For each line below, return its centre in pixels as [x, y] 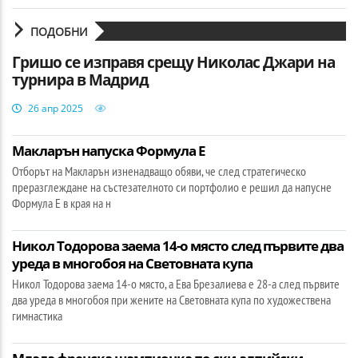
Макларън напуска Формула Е [109, 150]
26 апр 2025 [56, 108]
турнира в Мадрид [80, 80]
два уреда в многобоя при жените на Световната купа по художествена [171, 299]
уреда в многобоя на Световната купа [132, 263]
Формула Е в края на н [62, 203]
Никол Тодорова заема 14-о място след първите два [178, 245]
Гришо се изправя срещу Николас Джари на [173, 62]
